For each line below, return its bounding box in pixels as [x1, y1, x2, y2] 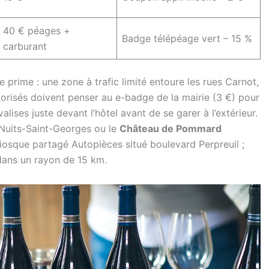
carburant [3, 40, 47, 52]
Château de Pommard [119, 122, 222, 134]
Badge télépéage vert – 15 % [122, 32, 252, 44]
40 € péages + [3, 25, 70, 37]
